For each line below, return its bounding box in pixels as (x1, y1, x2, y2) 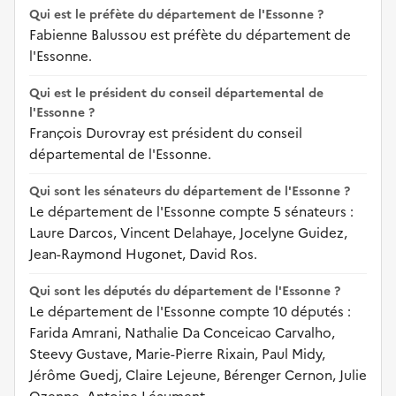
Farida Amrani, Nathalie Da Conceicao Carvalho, (29, 322, 335, 343)
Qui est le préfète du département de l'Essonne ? (29, 4, 324, 24)
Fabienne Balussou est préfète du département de (29, 24, 351, 45)
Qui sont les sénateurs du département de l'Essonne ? (29, 181, 350, 201)
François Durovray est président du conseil (29, 122, 302, 143)
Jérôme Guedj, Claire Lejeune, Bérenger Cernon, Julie (29, 364, 367, 385)
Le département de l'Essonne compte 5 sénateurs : (29, 201, 354, 222)
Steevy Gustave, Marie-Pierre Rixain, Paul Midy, (29, 343, 325, 364)
